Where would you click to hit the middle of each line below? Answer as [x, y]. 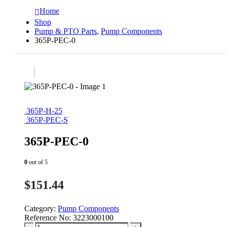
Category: [41, 208]
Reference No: [49, 217]
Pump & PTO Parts [66, 31]
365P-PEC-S [47, 120]
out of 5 [37, 162]
